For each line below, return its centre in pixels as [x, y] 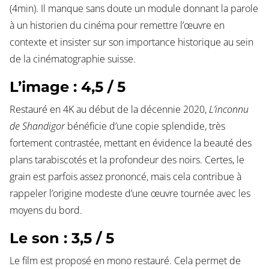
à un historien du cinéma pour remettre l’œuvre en [117, 26]
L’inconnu [228, 110]
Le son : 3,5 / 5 [62, 238]
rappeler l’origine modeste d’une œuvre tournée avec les [130, 194]
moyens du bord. [46, 210]
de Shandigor [37, 126]
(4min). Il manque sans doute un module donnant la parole [134, 9]
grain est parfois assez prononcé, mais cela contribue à [125, 177]
